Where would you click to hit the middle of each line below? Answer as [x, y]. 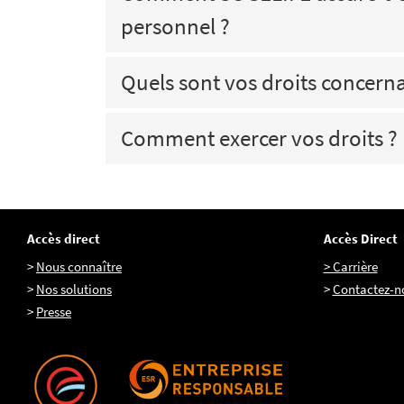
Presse [54, 312]
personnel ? [175, 26]
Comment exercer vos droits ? [259, 138]
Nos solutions [74, 289]
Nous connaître [79, 266]
